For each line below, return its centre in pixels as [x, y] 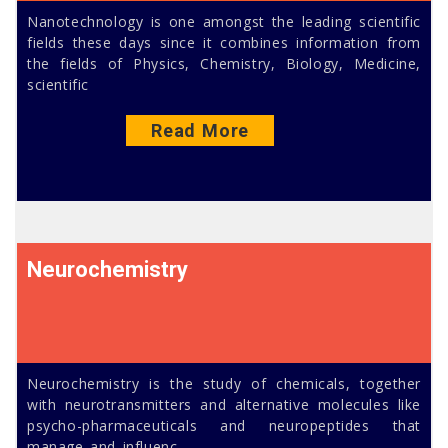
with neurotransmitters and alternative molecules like [224, 404]
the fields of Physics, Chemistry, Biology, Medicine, [224, 63]
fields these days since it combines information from [224, 42]
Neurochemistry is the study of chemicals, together [224, 383]
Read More [200, 130]
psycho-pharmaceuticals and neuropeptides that [224, 425]
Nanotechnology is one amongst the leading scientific [224, 21]
